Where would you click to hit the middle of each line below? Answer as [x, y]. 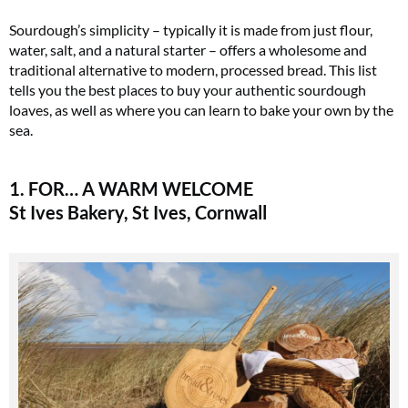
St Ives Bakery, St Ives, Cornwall [138, 212]
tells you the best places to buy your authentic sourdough [188, 89]
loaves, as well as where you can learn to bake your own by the [201, 109]
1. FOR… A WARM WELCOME [131, 188]
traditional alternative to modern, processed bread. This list [193, 69]
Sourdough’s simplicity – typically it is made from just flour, [191, 29]
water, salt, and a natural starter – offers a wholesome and [188, 49]
